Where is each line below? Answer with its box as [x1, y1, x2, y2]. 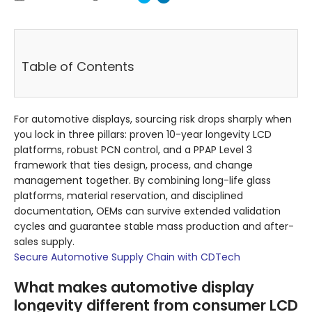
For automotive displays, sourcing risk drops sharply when [14, 112, 292, 127]
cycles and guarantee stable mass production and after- [14, 219, 294, 234]
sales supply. [14, 235, 75, 249]
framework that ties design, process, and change [14, 158, 253, 173]
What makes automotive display [14, 277, 254, 298]
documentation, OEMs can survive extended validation [14, 204, 281, 219]
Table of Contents [22, 58, 134, 76]
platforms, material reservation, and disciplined [14, 189, 243, 203]
